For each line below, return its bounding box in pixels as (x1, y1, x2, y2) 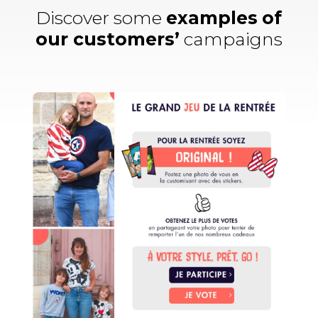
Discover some (35, 7, 162, 29)
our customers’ (35, 28, 180, 50)
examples (165, 7, 258, 29)
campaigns (183, 28, 283, 50)
